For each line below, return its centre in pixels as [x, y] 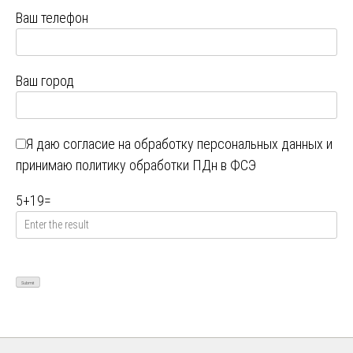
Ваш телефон [52, 17]
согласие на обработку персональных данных [193, 143]
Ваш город [45, 80]
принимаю [46, 165]
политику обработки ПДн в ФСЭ [166, 165]
